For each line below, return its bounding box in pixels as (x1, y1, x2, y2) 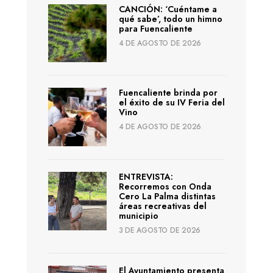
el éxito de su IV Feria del (118, 96, 225, 109)
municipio (118, 210, 158, 222)
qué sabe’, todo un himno (118, 12, 222, 25)
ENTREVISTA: (118, 171, 173, 183)
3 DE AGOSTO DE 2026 (118, 225, 201, 236)
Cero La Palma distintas (118, 190, 216, 203)
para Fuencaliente (118, 22, 193, 35)
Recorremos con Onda (118, 180, 211, 193)
